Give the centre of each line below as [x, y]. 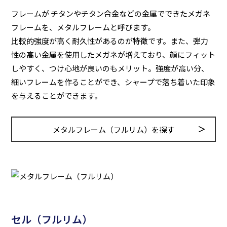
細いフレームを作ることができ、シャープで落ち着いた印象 [113, 82]
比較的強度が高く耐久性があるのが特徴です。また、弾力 [110, 41]
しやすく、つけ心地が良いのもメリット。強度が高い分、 [110, 68]
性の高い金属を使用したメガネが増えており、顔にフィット [113, 54]
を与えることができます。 [57, 96]
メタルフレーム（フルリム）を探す [113, 129]
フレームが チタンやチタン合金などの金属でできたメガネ [111, 13]
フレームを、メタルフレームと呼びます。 [83, 27]
